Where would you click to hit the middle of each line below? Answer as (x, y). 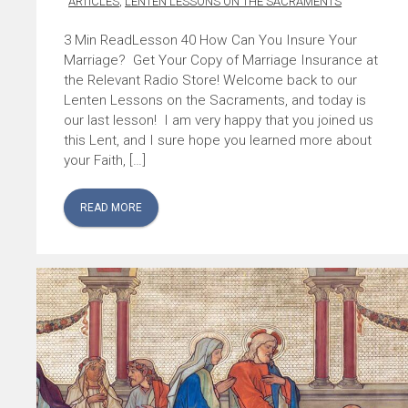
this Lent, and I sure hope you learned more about (218, 140)
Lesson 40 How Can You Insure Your (245, 40)
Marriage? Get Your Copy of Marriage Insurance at (221, 60)
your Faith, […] (105, 160)
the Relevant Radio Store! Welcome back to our (211, 80)
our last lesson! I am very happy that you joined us (219, 120)
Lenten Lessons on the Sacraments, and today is (215, 100)
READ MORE (112, 207)
